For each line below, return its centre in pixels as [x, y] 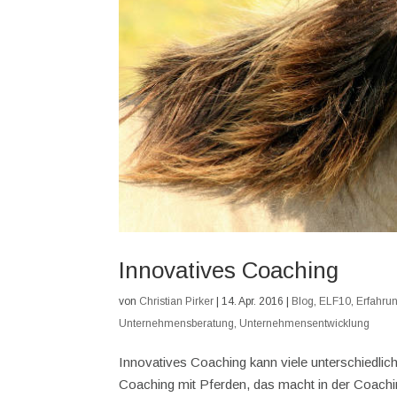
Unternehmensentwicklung [305, 323]
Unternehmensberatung [177, 323]
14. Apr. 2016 [253, 301]
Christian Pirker [177, 301]
